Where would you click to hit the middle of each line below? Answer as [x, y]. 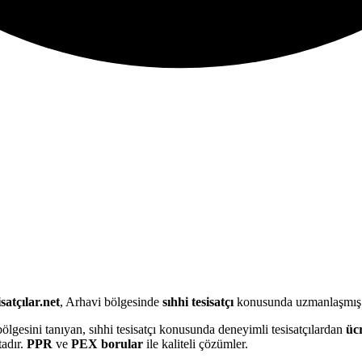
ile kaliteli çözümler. [196, 343]
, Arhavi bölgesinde [111, 301]
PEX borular [107, 343]
